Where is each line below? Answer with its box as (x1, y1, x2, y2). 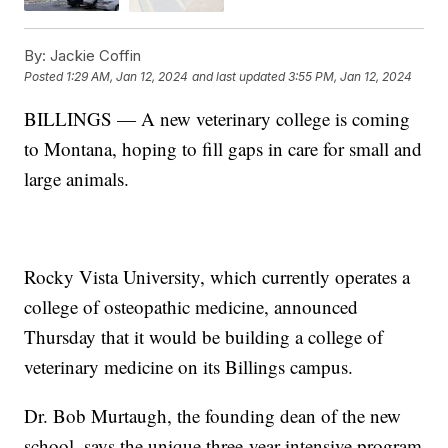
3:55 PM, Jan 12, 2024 (288, 69, 413, 85)
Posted (24, 69, 67, 85)
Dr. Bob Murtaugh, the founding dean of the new (24, 402, 402, 428)
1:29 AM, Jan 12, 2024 (66, 69, 189, 85)
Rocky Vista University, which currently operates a (24, 263, 411, 289)
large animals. (24, 165, 130, 191)
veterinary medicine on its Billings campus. (24, 353, 354, 379)
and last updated (192, 69, 286, 85)
